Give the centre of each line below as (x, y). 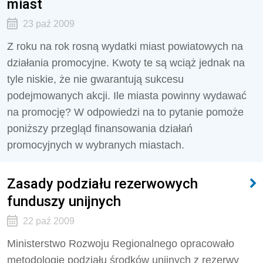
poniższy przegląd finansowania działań (100, 129)
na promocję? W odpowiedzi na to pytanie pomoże (125, 112)
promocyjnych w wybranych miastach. (97, 145)
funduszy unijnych (64, 201)
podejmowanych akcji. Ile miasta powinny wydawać (127, 96)
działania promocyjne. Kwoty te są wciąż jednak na (126, 63)
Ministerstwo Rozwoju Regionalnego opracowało (121, 244)
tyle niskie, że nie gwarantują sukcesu (95, 79)
